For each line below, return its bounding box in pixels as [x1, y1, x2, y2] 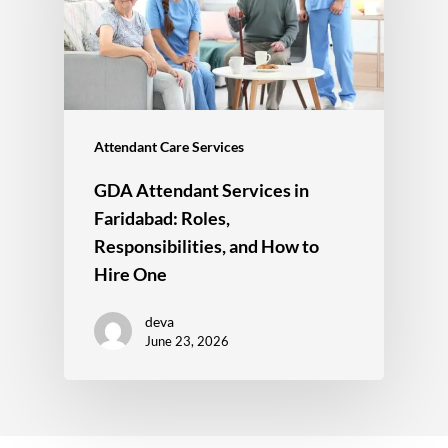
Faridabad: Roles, [94, 207, 230, 230]
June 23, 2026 [145, 333, 229, 350]
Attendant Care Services [94, 138, 244, 156]
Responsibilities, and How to [94, 235, 319, 258]
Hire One [94, 263, 167, 286]
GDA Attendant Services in [94, 179, 309, 202]
